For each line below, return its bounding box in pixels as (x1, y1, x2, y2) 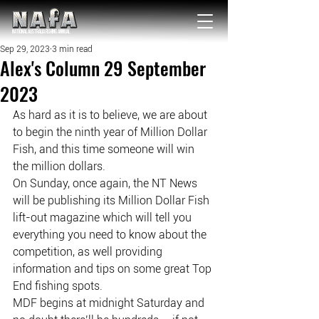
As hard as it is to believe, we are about (13, 108, 210, 122)
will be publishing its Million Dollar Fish (13, 194, 212, 207)
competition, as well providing (13, 245, 165, 258)
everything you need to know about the (13, 228, 209, 241)
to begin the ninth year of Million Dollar (13, 125, 210, 139)
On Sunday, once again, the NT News (13, 177, 200, 190)
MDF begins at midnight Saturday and (13, 296, 207, 310)
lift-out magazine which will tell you (13, 211, 194, 224)
